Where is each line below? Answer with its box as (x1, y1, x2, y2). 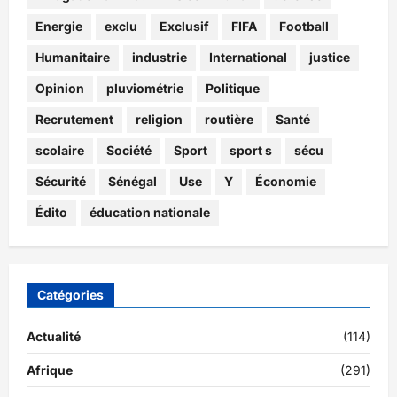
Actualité (27, 328, 81, 344)
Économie (255, 174, 316, 190)
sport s (230, 143, 272, 159)
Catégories (37, 286, 104, 302)
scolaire (35, 143, 84, 159)
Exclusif (160, 19, 209, 35)
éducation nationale (90, 205, 210, 221)
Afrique (27, 362, 73, 378)
